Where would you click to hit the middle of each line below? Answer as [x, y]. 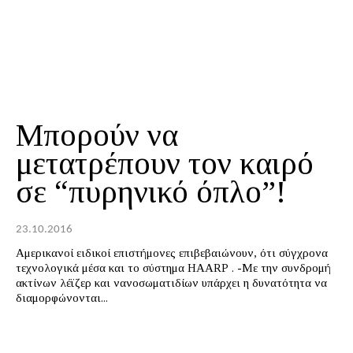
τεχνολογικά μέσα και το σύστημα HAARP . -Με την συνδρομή [173, 268]
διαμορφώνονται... [62, 297]
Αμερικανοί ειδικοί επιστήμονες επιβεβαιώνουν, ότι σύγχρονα [172, 253]
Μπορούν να [97, 135]
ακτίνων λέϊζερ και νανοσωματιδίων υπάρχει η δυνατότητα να [171, 282]
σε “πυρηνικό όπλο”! [151, 191]
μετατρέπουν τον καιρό [165, 163]
